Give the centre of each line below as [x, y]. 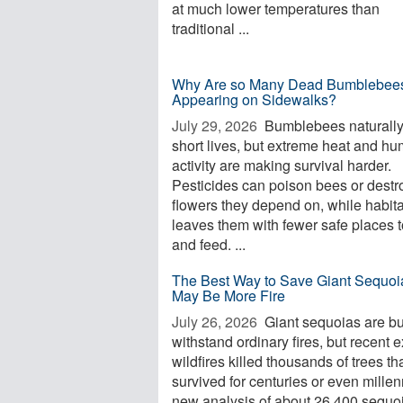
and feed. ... [209, 244]
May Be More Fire [228, 296]
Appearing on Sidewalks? [254, 99]
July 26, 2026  [216, 322]
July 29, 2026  [216, 125]
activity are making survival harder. [282, 165]
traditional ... [210, 28]
